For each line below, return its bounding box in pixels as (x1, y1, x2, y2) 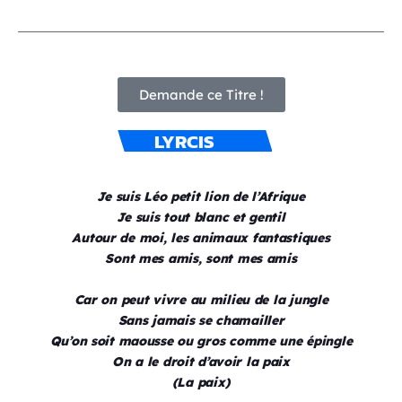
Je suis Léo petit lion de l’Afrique (97, 188, 305, 205)
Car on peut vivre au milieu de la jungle (74, 292, 328, 309)
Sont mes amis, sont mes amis (105, 250, 297, 267)
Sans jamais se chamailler (118, 312, 284, 329)
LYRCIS (154, 127, 215, 156)
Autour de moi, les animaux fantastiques (72, 230, 330, 247)
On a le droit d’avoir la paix (112, 354, 290, 371)
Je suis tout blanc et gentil (117, 209, 285, 226)
